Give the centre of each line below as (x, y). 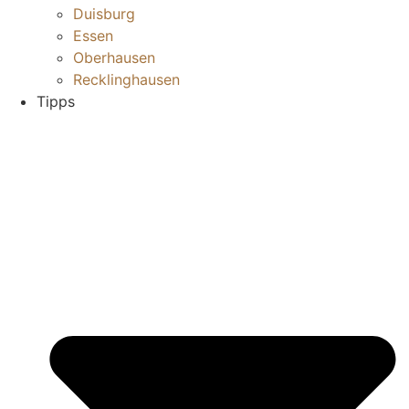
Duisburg (104, 13)
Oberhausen (114, 57)
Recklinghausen (126, 79)
